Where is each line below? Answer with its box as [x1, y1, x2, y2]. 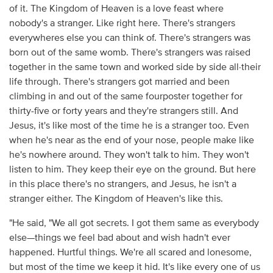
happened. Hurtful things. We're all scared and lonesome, [9, 247, 252, 258]
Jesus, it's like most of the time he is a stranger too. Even [9, 121, 249, 131]
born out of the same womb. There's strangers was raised [9, 48, 250, 58]
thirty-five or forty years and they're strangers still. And [9, 106, 238, 116]
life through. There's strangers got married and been [9, 77, 230, 87]
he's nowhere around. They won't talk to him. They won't [9, 150, 249, 160]
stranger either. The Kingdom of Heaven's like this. [9, 194, 223, 204]
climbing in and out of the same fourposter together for [9, 91, 243, 102]
